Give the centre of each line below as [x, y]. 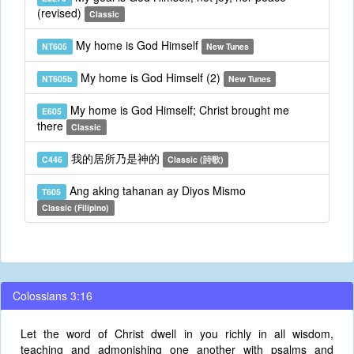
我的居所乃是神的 [115, 158]
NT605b [57, 79]
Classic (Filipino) [76, 207]
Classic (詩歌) [195, 159]
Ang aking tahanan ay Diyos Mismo [156, 190]
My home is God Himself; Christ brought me [178, 110]
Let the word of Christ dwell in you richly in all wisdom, [177, 333]
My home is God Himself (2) [150, 77]
